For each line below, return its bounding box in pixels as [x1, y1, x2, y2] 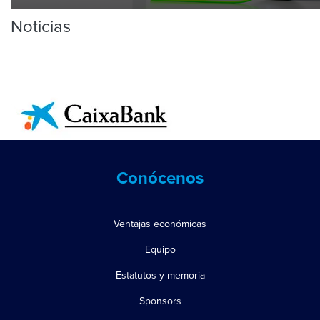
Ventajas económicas [114, 217, 206, 230]
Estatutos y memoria [115, 269, 205, 281]
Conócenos [116, 169, 204, 187]
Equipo [144, 243, 176, 256]
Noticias [11, 16, 71, 37]
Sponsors [139, 294, 181, 307]
